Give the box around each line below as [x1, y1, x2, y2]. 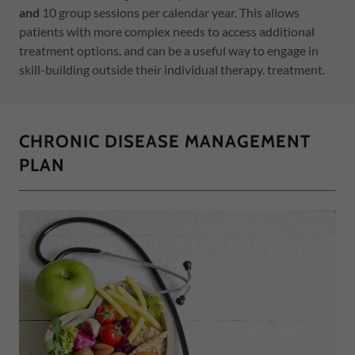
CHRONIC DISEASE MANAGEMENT [19, 131, 311, 152]
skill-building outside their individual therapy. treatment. [19, 62, 327, 77]
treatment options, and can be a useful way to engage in [19, 43, 319, 58]
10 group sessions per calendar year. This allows [40, 5, 300, 20]
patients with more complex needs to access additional [19, 24, 315, 39]
